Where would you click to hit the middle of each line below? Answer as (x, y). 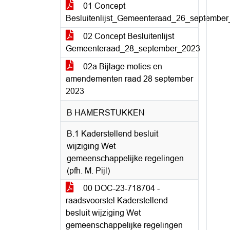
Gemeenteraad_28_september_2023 (133, 49)
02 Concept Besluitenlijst (128, 36)
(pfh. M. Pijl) (88, 171)
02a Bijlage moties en (122, 66)
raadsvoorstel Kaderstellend (117, 200)
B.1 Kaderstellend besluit (112, 134)
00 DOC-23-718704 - (120, 188)
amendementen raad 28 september (129, 79)
